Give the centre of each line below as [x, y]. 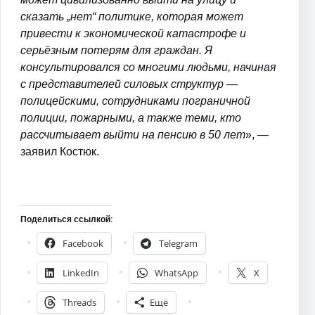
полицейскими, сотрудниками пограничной [135, 101]
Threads [79, 302]
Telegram [178, 243]
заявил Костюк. [60, 151]
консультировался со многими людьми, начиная [148, 67]
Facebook [83, 243]
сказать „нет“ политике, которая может [132, 16]
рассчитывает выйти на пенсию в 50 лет [133, 134]
